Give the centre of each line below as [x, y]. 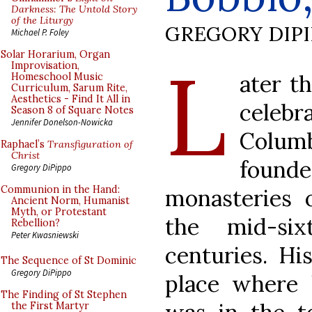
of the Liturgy [42, 20]
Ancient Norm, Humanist [70, 201]
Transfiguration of [90, 144]
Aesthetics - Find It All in [71, 99]
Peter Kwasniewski [45, 235]
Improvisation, [45, 65]
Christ [25, 155]
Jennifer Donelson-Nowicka [62, 122]
